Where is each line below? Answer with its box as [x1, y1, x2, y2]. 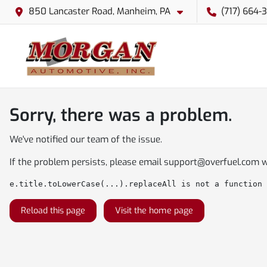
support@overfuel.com [164, 156, 259, 168]
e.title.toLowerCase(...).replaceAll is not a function [10, 179, 262, 188]
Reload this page [21, 205, 85, 216]
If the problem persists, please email [10, 156, 164, 168]
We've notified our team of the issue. [10, 133, 162, 145]
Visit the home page [115, 205, 193, 216]
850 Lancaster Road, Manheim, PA [29, 5, 170, 17]
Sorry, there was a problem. [10, 104, 232, 126]
